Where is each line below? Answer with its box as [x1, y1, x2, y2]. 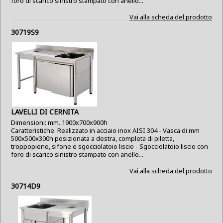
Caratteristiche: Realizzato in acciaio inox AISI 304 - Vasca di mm [11, 126, 200, 135]
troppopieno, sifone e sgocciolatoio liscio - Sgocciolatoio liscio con [11, 142, 209, 151]
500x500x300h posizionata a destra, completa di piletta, [11, 134, 175, 143]
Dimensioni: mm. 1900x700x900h [11, 118, 108, 127]
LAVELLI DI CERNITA [11, 107, 79, 116]
